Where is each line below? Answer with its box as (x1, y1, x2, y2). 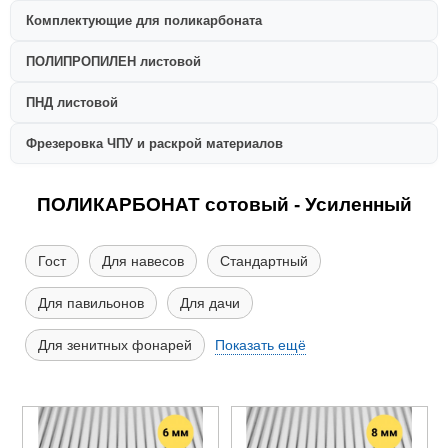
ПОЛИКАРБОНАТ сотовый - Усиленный (36, 194, 412, 215)
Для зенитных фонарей (38, 336, 192, 353)
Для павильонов (38, 294, 144, 311)
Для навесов (102, 252, 184, 269)
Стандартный (220, 252, 308, 269)
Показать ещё (215, 336, 306, 353)
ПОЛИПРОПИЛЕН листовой (26, 54, 201, 69)
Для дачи (180, 294, 240, 311)
